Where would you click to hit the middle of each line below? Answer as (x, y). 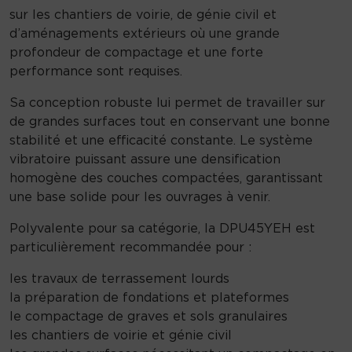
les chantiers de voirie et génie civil (121, 334)
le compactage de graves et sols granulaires (148, 315)
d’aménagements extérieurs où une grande (145, 33)
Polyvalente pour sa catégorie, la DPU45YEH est (162, 227)
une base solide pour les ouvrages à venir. (140, 196)
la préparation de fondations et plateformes (149, 297)
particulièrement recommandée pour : (130, 246)
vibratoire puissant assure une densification (145, 158)
